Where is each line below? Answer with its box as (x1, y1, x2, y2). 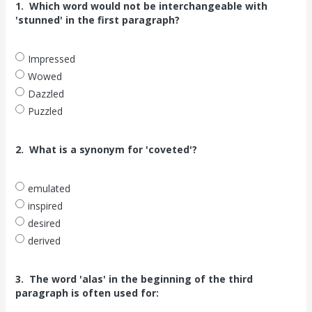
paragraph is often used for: (15, 286, 159, 299)
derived (27, 233, 61, 247)
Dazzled (27, 86, 64, 100)
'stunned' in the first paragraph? (15, 13, 180, 26)
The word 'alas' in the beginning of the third (29, 272, 253, 286)
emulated (27, 181, 70, 195)
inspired (27, 198, 63, 212)
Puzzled (27, 104, 63, 118)
